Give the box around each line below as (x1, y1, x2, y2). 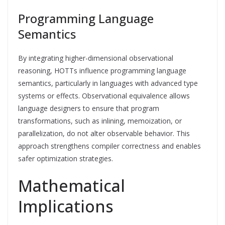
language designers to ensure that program (18, 103, 159, 113)
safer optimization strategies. (18, 153, 113, 163)
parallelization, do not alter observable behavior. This (18, 128, 190, 138)
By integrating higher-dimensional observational (18, 53, 173, 63)
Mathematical (18, 174, 125, 196)
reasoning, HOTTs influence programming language (18, 65, 186, 75)
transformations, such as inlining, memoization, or (18, 116, 182, 126)
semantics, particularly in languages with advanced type (18, 78, 198, 88)
